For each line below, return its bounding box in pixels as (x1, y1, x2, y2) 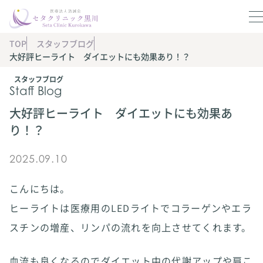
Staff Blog (9, 84, 62, 98)
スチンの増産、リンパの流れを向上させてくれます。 (9, 220, 252, 234)
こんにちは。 (9, 181, 70, 195)
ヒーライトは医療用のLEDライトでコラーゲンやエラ (9, 201, 252, 215)
